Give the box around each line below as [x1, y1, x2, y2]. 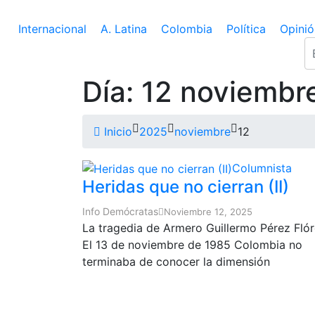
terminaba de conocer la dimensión [82, 255, 270, 269]
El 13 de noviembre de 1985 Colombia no [82, 238, 302, 252]
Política [226, 21, 266, 36]
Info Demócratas [82, 205, 158, 218]
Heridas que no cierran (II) [82, 176, 289, 198]
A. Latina [101, 21, 147, 36]
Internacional [18, 21, 86, 36]
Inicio [101, 124, 132, 139]
